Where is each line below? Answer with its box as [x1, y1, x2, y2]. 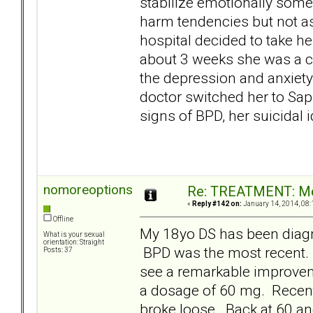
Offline [52, 215, 73, 224]
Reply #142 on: [192, 200, 242, 208]
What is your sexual [43, 231, 105, 239]
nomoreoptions [43, 182, 133, 198]
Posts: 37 [43, 246, 73, 254]
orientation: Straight [43, 238, 104, 247]
